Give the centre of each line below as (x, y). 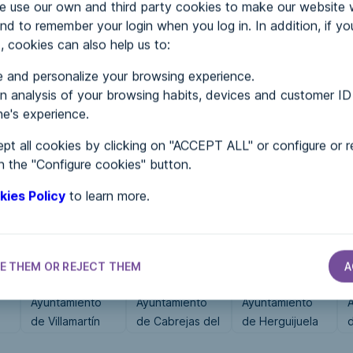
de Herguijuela (280, 321)
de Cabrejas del (178, 321)
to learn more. (108, 195)
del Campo (270, 340)
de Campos (61, 340)
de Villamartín (65, 321)
